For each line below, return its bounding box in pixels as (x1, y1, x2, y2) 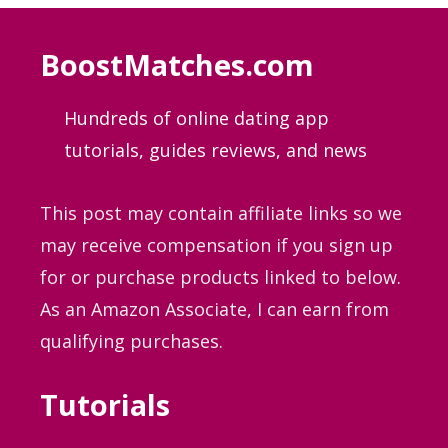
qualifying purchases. (40, 328, 223, 353)
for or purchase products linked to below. (40, 264, 401, 289)
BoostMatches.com (40, 45, 314, 85)
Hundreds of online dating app (64, 106, 329, 131)
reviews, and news (211, 138, 367, 163)
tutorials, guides (64, 138, 206, 163)
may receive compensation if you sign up (40, 232, 393, 257)
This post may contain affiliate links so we (40, 200, 402, 225)
